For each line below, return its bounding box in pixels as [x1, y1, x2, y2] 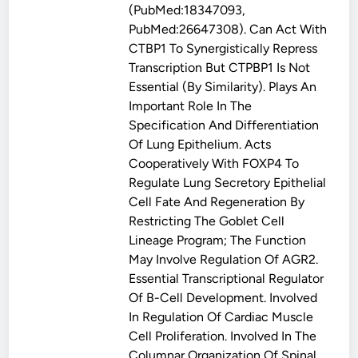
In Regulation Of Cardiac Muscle [129, 309, 314, 324]
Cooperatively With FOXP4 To [129, 156, 300, 171]
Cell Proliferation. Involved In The [129, 328, 317, 344]
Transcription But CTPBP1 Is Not [129, 60, 311, 75]
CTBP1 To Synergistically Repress [129, 41, 318, 56]
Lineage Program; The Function [129, 233, 307, 248]
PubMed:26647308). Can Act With [129, 22, 328, 37]
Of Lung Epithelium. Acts [129, 137, 272, 152]
